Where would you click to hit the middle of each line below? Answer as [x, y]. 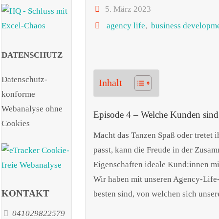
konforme [18, 94]
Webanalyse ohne [32, 109]
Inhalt [110, 82]
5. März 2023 [128, 9]
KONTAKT [25, 193]
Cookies [16, 123]
